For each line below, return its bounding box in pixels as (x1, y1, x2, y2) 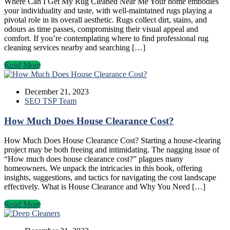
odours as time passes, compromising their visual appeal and (4, 24, 198, 33)
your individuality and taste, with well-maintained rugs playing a (4, 6, 212, 15)
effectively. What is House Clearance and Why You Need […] (4, 182, 205, 191)
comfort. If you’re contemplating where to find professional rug (4, 33, 208, 43)
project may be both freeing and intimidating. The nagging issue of (4, 145, 219, 155)
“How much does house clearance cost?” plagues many (4, 155, 183, 164)
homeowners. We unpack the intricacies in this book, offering (4, 164, 202, 173)
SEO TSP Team (25, 96, 76, 105)
